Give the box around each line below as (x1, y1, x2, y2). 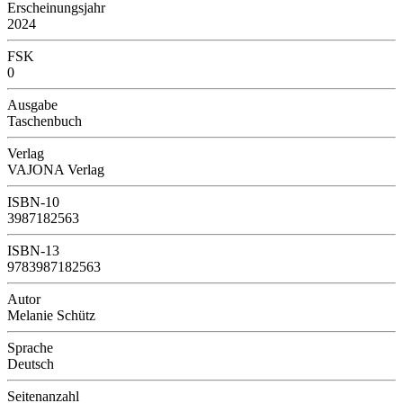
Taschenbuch (7, 112, 82, 129)
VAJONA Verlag (7, 161, 104, 177)
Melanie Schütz (7, 307, 95, 323)
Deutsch (7, 355, 54, 372)
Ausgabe (7, 96, 58, 112)
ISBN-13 (7, 242, 59, 258)
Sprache (7, 339, 53, 355)
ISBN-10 (7, 193, 59, 210)
